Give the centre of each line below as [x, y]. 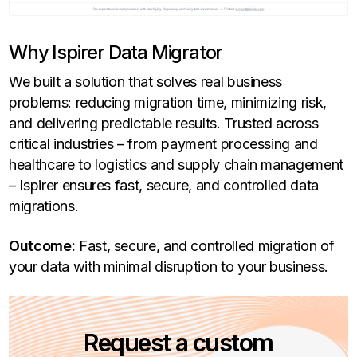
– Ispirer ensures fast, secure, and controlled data [164, 186]
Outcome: [42, 246]
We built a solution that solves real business [146, 82]
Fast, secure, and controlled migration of [205, 246]
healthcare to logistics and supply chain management [176, 165]
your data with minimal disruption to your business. [169, 267]
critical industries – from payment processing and [163, 144]
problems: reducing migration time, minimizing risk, [168, 103]
